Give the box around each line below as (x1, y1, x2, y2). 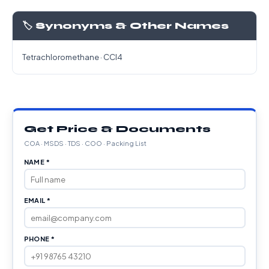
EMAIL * (23, 196, 51, 204)
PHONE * (23, 235, 55, 243)
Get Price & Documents (23, 123, 211, 134)
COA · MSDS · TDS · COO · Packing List (23, 139, 147, 147)
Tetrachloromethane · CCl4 (22, 52, 122, 62)
